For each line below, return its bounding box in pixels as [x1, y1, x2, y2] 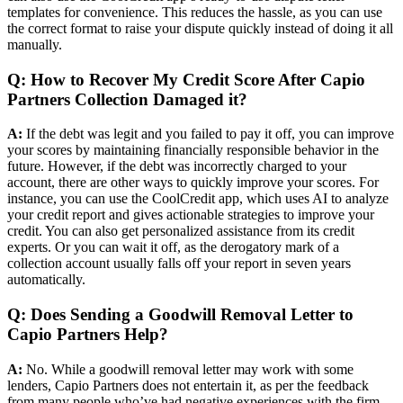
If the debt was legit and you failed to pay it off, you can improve [26, 126, 394, 142]
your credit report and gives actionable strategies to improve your [7, 207, 374, 223]
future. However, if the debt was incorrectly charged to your [7, 158, 346, 175]
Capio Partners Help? [7, 324, 168, 344]
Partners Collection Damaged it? [7, 89, 247, 109]
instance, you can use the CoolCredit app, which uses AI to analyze [7, 191, 389, 207]
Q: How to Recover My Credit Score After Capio [7, 69, 365, 89]
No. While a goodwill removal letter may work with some [22, 361, 354, 377]
